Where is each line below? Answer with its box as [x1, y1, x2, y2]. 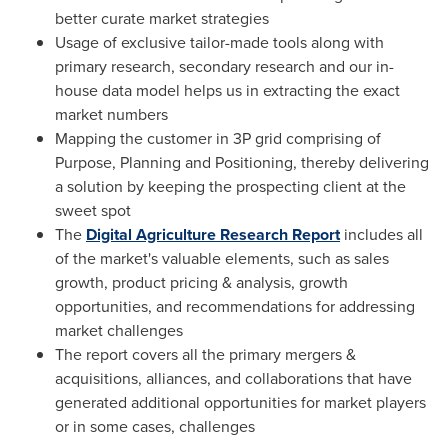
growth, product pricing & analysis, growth [55, 271, 348, 294]
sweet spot [55, 199, 131, 222]
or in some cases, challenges [55, 415, 255, 438]
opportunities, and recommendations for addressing [55, 295, 415, 318]
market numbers [55, 103, 168, 126]
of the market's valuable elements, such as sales [55, 247, 389, 270]
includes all [340, 223, 423, 246]
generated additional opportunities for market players [55, 391, 426, 414]
